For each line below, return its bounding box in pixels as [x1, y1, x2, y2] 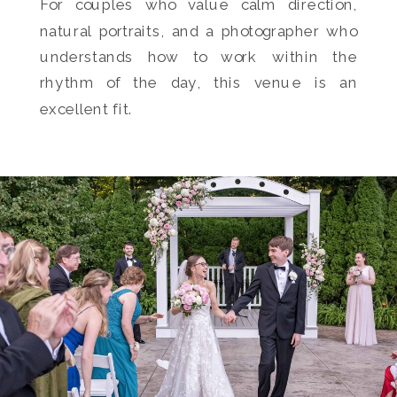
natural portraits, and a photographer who [39, 22, 358, 40]
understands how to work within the [39, 48, 358, 66]
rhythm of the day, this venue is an [39, 74, 358, 92]
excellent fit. [39, 100, 134, 118]
